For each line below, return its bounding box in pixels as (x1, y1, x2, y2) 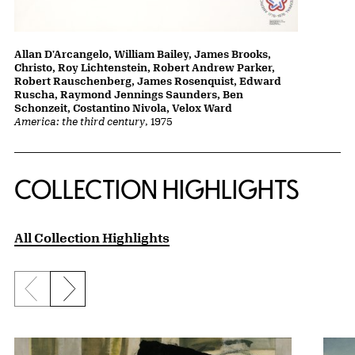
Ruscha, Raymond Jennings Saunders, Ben (14, 88, 243, 101)
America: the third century (14, 115, 145, 128)
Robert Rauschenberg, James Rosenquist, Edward (14, 74, 281, 88)
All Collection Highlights (14, 230, 170, 246)
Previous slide (30, 288, 124, 305)
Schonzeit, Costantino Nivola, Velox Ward (14, 101, 232, 115)
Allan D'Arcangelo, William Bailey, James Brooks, (14, 48, 271, 61)
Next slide (69, 288, 136, 305)
